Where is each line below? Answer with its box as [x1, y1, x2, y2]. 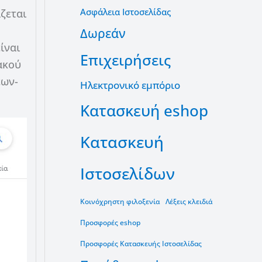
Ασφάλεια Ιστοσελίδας [80, 5, 171, 18]
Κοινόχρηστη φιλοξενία [80, 196, 160, 206]
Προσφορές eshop [80, 217, 140, 227]
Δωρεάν [80, 25, 126, 42]
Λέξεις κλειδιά [166, 196, 212, 206]
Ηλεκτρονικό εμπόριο [80, 78, 180, 92]
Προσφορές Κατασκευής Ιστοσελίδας [80, 238, 202, 249]
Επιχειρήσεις [80, 49, 171, 70]
